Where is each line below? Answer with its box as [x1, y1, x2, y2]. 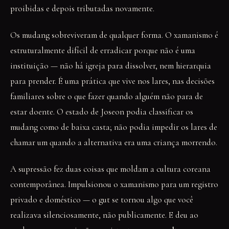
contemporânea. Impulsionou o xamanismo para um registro [10, 179, 218, 190]
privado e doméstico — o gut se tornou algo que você [10, 194, 193, 205]
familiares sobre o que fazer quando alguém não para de [10, 91, 203, 102]
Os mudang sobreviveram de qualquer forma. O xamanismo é [10, 30, 218, 40]
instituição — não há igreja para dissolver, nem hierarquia [10, 60, 211, 71]
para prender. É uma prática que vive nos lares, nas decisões [10, 76, 215, 86]
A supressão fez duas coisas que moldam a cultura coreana [10, 164, 211, 174]
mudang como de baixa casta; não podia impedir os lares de [10, 122, 217, 132]
